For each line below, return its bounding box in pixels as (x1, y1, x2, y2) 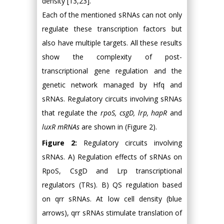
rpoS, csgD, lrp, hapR (100, 107, 167, 117)
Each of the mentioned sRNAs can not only (42, 9, 182, 19)
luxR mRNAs (42, 121, 79, 131)
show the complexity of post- (42, 51, 182, 61)
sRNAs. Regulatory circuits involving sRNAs (42, 93, 182, 103)
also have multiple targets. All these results (42, 37, 182, 47)
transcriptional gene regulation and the (42, 65, 182, 75)
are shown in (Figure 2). (79, 121, 157, 131)
